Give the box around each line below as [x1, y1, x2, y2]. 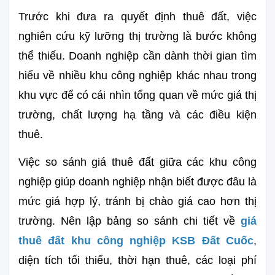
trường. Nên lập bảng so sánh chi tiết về [18, 214, 241, 227]
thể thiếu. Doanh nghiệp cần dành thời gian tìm [18, 49, 257, 62]
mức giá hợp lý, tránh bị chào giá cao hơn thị [18, 195, 257, 207]
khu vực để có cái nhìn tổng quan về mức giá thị [18, 88, 257, 101]
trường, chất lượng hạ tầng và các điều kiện [18, 108, 257, 121]
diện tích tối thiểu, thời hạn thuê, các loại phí [18, 254, 257, 266]
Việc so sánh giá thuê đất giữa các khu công [18, 155, 257, 168]
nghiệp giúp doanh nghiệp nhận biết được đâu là [18, 175, 257, 188]
